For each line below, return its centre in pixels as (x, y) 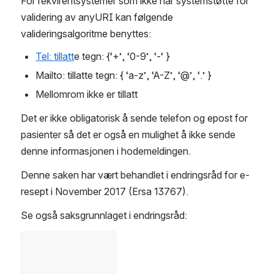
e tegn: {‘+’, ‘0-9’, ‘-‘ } (122, 56)
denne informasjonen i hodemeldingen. (106, 151)
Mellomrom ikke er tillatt (87, 94)
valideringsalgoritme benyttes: (86, 33)
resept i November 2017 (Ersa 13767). (108, 191)
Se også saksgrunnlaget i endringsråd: (104, 215)
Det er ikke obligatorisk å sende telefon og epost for (134, 118)
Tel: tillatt (55, 56)
